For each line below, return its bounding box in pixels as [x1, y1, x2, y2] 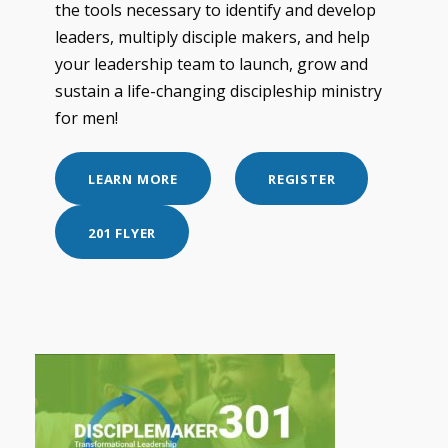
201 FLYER [88, 223, 157, 242]
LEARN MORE [88, 170, 178, 189]
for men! [55, 106, 118, 129]
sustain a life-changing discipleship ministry [55, 79, 382, 102]
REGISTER [268, 170, 336, 189]
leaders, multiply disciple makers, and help [55, 25, 370, 48]
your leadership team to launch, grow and [55, 52, 368, 75]
